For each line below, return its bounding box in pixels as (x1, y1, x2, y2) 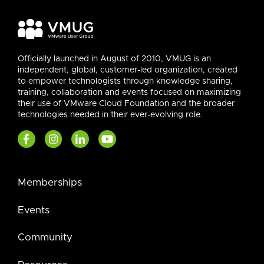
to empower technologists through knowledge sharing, (18, 77, 233, 86)
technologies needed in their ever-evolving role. (18, 111, 203, 120)
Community (18, 232, 72, 243)
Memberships (18, 177, 82, 187)
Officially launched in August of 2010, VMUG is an (18, 55, 211, 64)
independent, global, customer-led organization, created (18, 66, 237, 75)
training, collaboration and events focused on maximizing (18, 88, 241, 97)
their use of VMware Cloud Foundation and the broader (18, 100, 235, 108)
